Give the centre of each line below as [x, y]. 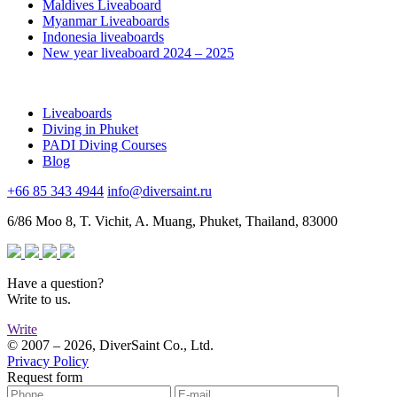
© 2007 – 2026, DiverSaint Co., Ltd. [110, 346]
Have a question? [55, 284]
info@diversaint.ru [160, 191]
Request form [45, 378]
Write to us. [39, 300]
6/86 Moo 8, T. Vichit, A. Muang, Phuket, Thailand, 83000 [172, 222]
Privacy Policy [48, 362]
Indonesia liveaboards [103, 37]
